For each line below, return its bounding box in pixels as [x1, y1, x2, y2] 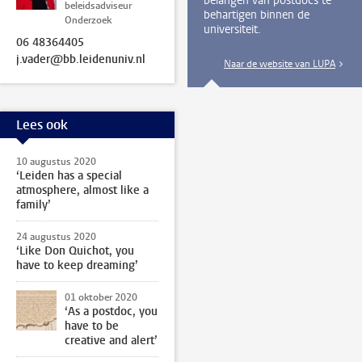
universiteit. [203, 22, 261, 37]
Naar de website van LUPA [223, 57, 335, 70]
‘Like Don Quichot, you [16, 243, 134, 259]
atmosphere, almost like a [16, 183, 149, 198]
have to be [65, 318, 119, 334]
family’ [16, 197, 51, 213]
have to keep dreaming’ [16, 258, 138, 273]
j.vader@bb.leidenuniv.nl [16, 52, 145, 67]
